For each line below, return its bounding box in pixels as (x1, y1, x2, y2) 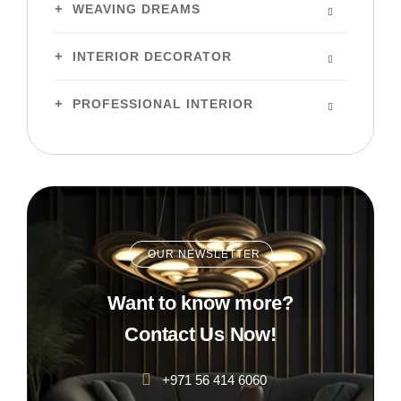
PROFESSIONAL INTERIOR (73, 97, 253, 111)
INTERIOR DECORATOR (73, 49, 232, 64)
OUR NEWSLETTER (147, 248, 260, 260)
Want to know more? (107, 292, 294, 314)
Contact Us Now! (124, 323, 277, 346)
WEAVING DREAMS (73, 2, 200, 16)
